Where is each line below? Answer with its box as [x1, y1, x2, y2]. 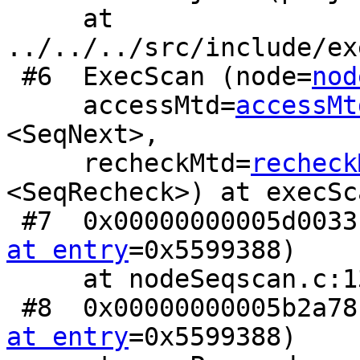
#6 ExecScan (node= [22, 62, 312, 92]
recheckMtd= [83, 149, 251, 178]
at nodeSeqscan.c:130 [6, 264, 83, 294]
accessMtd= [83, 91, 235, 121]
